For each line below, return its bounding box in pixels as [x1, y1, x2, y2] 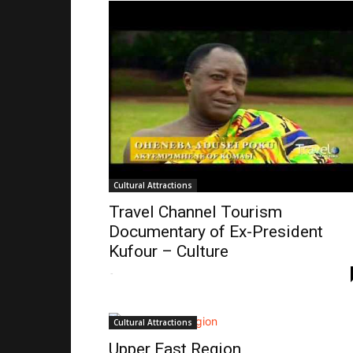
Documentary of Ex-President [109, 222, 323, 241]
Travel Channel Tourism [109, 203, 282, 221]
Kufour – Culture [109, 242, 229, 261]
